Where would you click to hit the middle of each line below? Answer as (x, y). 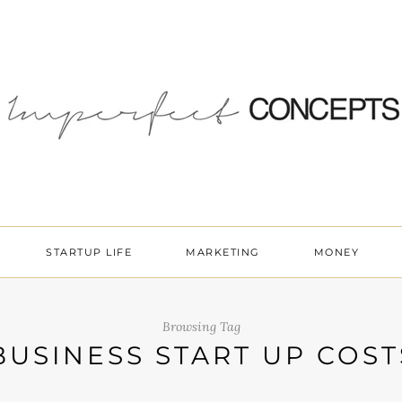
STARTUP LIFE (89, 252)
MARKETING (223, 252)
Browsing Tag (201, 327)
